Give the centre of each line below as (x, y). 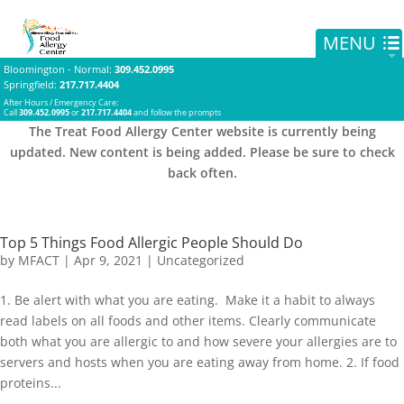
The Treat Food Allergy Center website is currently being (202, 131)
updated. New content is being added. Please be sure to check (202, 152)
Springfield (29, 84)
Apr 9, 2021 (108, 260)
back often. (202, 173)
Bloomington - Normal (56, 69)
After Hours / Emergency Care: (61, 102)
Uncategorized (201, 260)
